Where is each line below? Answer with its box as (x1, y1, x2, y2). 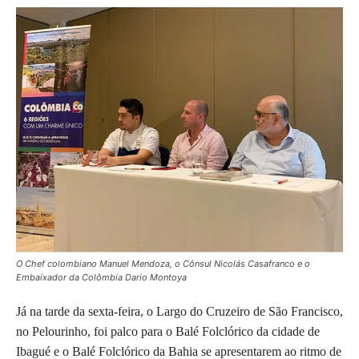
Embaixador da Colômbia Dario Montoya (16, 272, 187, 284)
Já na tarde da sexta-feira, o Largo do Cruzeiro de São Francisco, (16, 305, 343, 319)
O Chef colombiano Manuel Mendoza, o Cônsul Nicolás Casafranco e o (16, 258, 310, 270)
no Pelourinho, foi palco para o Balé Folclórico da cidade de (16, 325, 320, 339)
